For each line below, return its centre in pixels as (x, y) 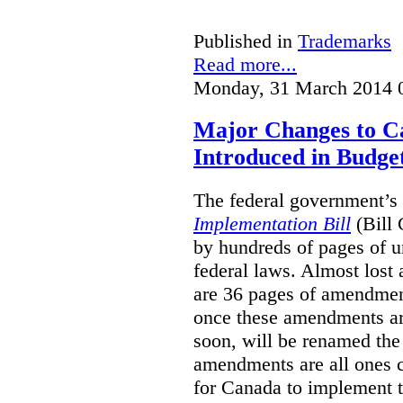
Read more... (245, 64)
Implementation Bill (272, 224)
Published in (243, 40)
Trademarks (345, 40)
